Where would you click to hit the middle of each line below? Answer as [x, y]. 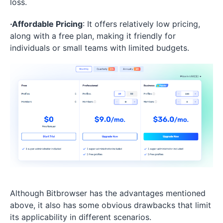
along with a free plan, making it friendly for [93, 36]
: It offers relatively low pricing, [141, 24]
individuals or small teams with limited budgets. [100, 48]
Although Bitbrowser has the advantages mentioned [108, 193]
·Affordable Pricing [46, 24]
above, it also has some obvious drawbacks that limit [111, 205]
